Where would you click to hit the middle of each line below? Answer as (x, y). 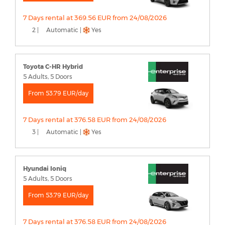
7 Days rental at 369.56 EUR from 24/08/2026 (95, 18)
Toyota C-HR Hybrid (53, 67)
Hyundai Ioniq (45, 169)
